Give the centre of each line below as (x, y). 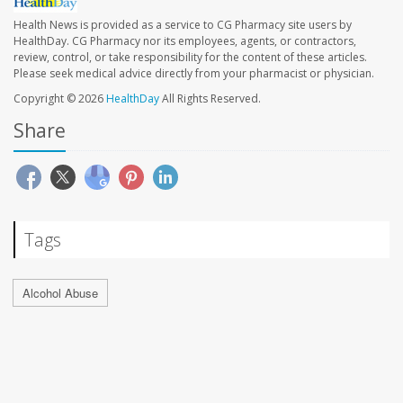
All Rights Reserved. (210, 98)
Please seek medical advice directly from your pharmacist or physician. (194, 73)
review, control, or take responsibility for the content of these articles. (190, 57)
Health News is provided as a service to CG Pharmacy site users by (183, 24)
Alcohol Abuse (60, 292)
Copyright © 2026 (60, 98)
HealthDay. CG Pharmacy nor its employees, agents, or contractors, (185, 40)
